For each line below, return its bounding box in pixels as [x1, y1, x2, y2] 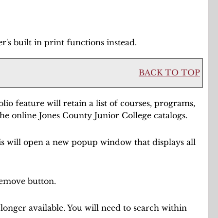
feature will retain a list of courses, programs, [13, 98, 195, 108]
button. [25, 176, 56, 186]
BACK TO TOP [139, 68, 200, 77]
